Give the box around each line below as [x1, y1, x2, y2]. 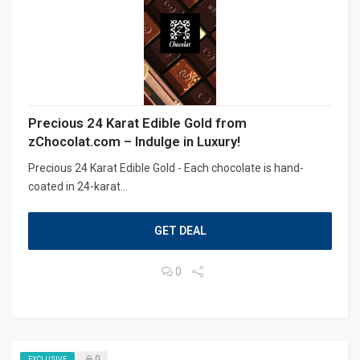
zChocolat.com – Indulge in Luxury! [28, 133, 240, 149]
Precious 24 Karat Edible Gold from [28, 114, 247, 131]
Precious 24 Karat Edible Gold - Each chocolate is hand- [28, 161, 304, 174]
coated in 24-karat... [28, 179, 128, 193]
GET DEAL [153, 223, 207, 237]
